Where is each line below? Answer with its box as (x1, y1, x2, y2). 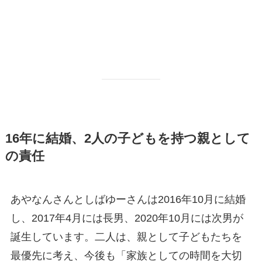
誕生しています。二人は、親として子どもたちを (10, 230, 242, 243)
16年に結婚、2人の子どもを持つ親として (5, 131, 250, 146)
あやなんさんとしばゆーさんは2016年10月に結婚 (10, 193, 246, 205)
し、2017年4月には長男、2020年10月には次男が (10, 212, 243, 224)
